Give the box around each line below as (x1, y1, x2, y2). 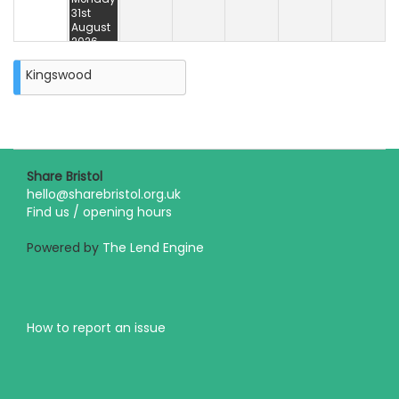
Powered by (27, 239, 102, 257)
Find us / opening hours (27, 203, 172, 222)
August (71, 20, 110, 36)
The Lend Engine (102, 239, 204, 257)
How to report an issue (27, 319, 166, 338)
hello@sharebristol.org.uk (27, 185, 181, 204)
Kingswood (26, 66, 92, 85)
